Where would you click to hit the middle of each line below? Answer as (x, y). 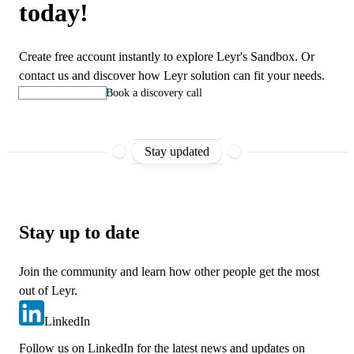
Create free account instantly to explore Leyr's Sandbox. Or (167, 57)
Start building (62, 93)
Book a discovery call (154, 93)
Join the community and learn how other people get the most (169, 272)
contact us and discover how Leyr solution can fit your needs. (172, 76)
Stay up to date (79, 233)
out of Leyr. (48, 291)
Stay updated (177, 152)
